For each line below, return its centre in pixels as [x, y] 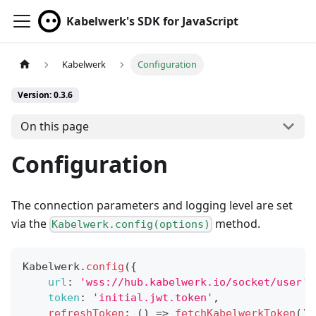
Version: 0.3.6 [45, 95]
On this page [54, 127]
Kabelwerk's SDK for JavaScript [152, 21]
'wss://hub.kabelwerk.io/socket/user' [194, 282]
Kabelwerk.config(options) [131, 225]
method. [237, 223]
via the [30, 223]
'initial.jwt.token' [153, 298]
